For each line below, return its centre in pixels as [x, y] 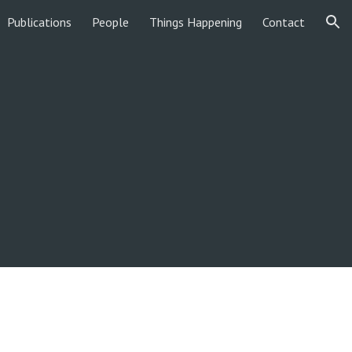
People [110, 22]
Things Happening [196, 22]
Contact [284, 22]
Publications [39, 22]
